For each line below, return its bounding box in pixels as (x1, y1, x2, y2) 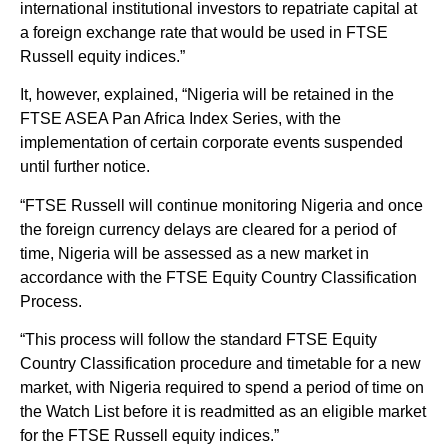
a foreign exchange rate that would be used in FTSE (20, 23, 388, 41)
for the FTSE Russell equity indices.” (20, 426, 279, 444)
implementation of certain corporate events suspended (20, 134, 403, 152)
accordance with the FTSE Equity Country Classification (20, 268, 417, 286)
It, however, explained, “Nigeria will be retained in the (20, 86, 394, 104)
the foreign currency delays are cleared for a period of (20, 220, 396, 238)
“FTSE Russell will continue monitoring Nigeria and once (20, 196, 423, 214)
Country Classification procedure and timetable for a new (20, 354, 421, 372)
